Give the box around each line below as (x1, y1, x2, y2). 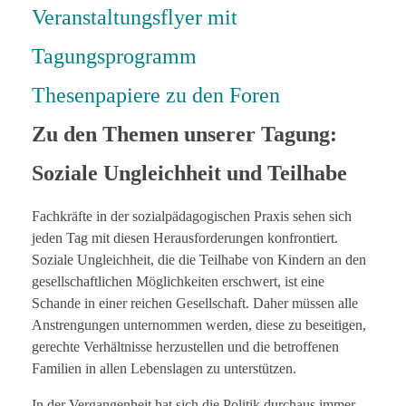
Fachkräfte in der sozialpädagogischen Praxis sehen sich (32, 208, 352, 225)
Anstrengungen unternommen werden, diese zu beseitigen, (32, 317, 366, 333)
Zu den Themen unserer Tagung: (32, 121, 337, 146)
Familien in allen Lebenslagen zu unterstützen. (32, 361, 296, 377)
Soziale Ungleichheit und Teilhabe (32, 160, 347, 185)
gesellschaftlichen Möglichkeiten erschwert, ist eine (32, 274, 324, 290)
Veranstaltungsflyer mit (32, 5, 237, 29)
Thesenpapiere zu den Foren (32, 82, 280, 107)
